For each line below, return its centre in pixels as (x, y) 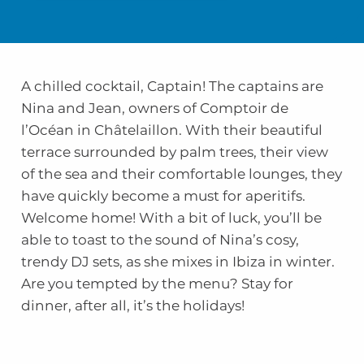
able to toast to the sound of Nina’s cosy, (160, 240)
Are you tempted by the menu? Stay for (157, 284)
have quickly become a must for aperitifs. (163, 196)
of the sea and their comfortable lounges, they (181, 174)
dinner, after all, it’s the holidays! (132, 306)
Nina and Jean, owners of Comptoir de (154, 108)
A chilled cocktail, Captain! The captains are (172, 87)
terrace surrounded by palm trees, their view (174, 152)
